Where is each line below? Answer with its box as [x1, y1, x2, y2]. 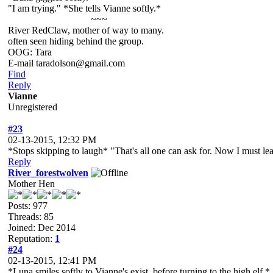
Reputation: [8, 233, 55, 244]
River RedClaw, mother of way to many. [8, 25, 164, 35]
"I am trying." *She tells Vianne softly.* [8, 3, 161, 13]
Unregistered [8, 102, 57, 112]
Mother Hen [8, 179, 55, 189]
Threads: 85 [8, 211, 54, 222]
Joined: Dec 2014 [8, 222, 76, 233]
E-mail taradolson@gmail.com [8, 58, 125, 68]
